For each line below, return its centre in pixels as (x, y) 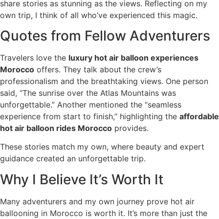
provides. (130, 128)
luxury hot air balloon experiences (133, 57)
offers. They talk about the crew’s (98, 69)
